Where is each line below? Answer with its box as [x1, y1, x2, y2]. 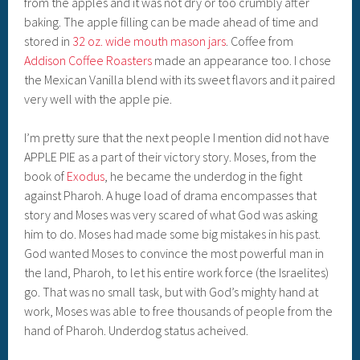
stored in [24, 33, 73, 50]
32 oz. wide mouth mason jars [72, 33, 227, 50]
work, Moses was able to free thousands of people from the [24, 303, 333, 320]
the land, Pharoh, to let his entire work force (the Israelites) [24, 264, 329, 281]
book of [24, 168, 67, 185]
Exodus [67, 168, 105, 185]
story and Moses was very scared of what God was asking [24, 207, 318, 223]
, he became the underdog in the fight [104, 168, 303, 185]
